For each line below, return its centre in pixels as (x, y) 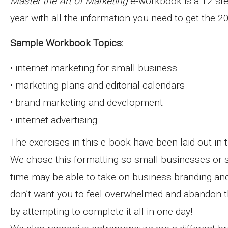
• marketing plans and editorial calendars (97, 85)
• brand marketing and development (87, 103)
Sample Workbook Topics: (67, 43)
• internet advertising (54, 120)
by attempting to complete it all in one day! (101, 211)
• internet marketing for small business (94, 68)
